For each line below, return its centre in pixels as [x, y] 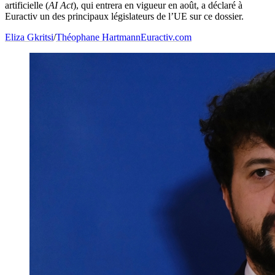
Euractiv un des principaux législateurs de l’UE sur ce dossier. [124, 17]
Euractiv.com [166, 37]
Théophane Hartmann [98, 37]
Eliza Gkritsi [29, 37]
